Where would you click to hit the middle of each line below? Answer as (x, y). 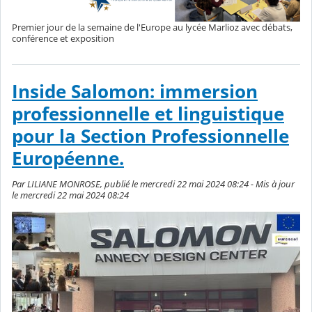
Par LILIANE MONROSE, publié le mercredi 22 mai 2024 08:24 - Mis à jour (153, 184)
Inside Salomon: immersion (135, 91)
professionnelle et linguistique (148, 114)
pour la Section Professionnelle (150, 136)
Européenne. (68, 158)
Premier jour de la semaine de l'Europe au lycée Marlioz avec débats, (152, 28)
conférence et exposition (63, 39)
